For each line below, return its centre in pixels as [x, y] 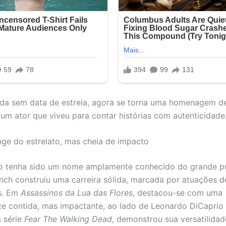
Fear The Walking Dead [68, 219]
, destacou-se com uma [178, 193]
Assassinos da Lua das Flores [77, 193]
